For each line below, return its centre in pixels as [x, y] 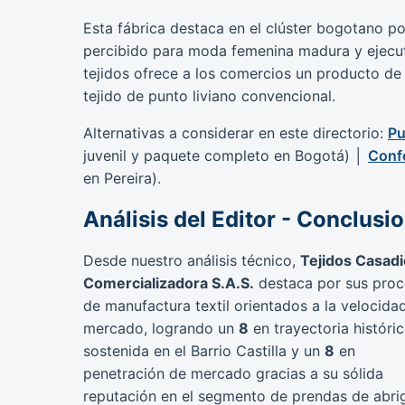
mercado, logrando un [161, 329]
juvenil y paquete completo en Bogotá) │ [226, 155]
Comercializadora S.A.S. [169, 283]
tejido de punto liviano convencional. [209, 95]
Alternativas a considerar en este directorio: [235, 132]
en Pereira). [122, 178]
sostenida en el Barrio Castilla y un [204, 351]
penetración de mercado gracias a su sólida [233, 374]
